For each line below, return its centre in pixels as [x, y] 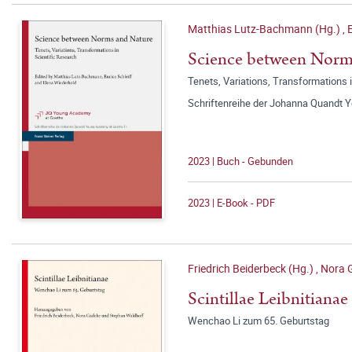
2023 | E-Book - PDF [231, 203]
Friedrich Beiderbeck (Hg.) [252, 268]
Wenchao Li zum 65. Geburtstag [258, 321]
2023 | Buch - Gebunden [240, 161]
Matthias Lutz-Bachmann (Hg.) [265, 29]
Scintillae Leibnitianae [268, 299]
